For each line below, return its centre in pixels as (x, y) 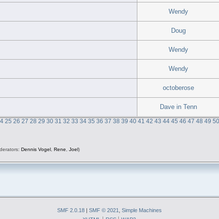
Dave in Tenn (178, 107)
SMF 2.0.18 (71, 210)
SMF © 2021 (104, 210)
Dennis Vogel (36, 150)
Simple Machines (142, 210)
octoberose (178, 88)
